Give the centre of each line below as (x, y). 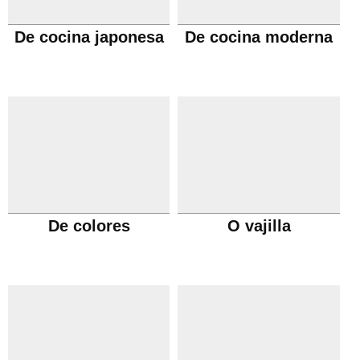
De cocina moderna (259, 37)
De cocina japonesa (89, 37)
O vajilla (259, 226)
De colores (89, 226)
